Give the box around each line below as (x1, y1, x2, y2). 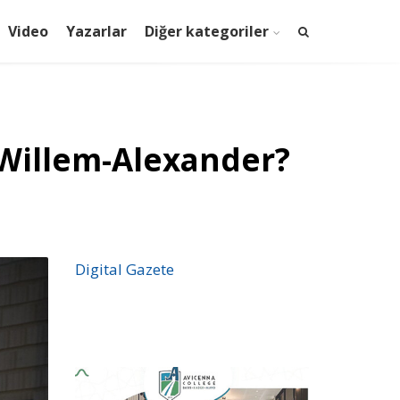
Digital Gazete (74, 259, 174, 279)
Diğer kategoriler (145, 21, 269, 41)
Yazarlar (66, 21, 127, 41)
